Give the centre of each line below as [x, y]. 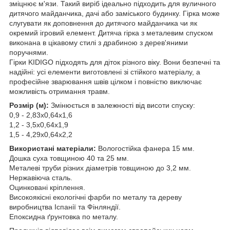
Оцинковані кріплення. [47, 187]
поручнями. [29, 52]
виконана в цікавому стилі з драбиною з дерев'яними [99, 42]
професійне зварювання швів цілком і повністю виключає [106, 81]
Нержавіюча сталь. [41, 177]
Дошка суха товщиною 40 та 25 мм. [69, 158]
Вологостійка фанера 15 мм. [145, 148]
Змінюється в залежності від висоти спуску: [122, 105]
